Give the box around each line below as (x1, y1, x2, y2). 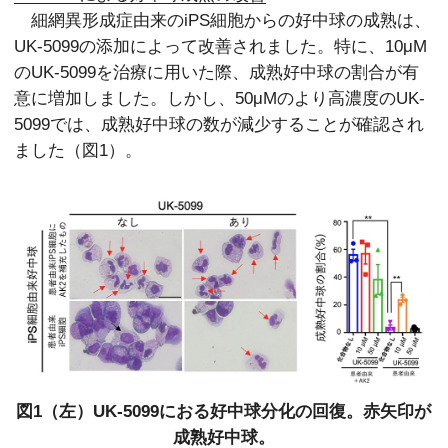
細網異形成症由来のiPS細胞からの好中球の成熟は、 (14, 10, 432, 29)
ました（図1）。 (14, 140, 143, 159)
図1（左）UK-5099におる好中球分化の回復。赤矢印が (16, 402, 432, 421)
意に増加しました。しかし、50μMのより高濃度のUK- (14, 88, 426, 107)
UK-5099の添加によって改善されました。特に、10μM (14, 36, 428, 55)
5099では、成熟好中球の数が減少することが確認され (14, 114, 425, 133)
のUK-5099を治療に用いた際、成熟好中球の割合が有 (14, 62, 420, 81)
